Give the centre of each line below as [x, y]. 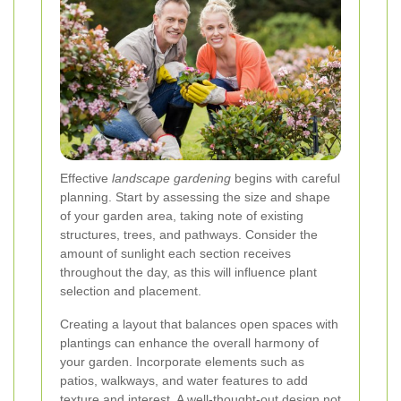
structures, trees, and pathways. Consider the [189, 235]
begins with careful [286, 179]
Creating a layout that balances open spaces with [199, 324]
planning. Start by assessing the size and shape [195, 197]
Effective [86, 179]
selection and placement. [131, 291]
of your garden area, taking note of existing [182, 216]
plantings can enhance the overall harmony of [189, 343]
